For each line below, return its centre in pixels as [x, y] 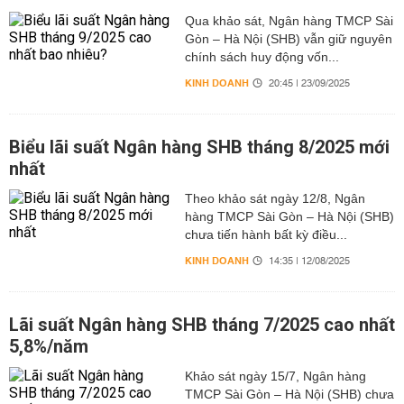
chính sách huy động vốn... [262, 57]
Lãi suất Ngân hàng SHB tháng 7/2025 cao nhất [202, 325]
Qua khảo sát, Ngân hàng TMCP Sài [289, 21]
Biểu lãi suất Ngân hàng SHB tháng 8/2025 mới [199, 147]
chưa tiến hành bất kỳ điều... [266, 234]
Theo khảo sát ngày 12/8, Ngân [275, 198]
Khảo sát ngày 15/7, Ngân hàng [275, 376]
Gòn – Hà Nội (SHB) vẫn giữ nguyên [288, 39]
